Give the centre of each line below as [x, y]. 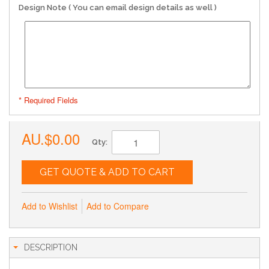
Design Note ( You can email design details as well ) [118, 8]
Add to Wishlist [50, 206]
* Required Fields [48, 100]
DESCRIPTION [51, 247]
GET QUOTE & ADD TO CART [107, 172]
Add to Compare [118, 206]
